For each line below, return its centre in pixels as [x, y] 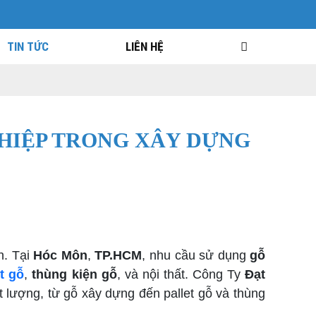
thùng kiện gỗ [74, 274]
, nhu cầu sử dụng [196, 255]
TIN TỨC [28, 47]
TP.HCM [119, 255]
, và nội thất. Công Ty [181, 274]
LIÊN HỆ [144, 47]
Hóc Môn [60, 255]
